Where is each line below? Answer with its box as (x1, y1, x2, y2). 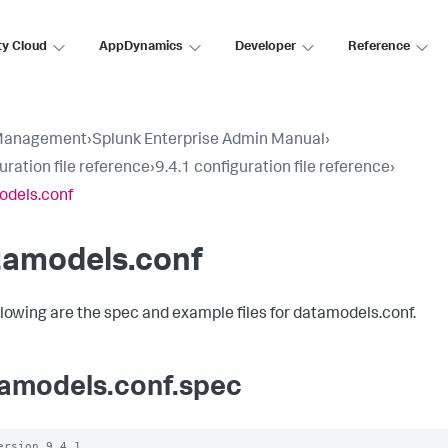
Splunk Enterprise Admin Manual (92, 133, 325, 149)
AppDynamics (99, 40, 183, 54)
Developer (235, 40, 296, 54)
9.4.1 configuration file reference (155, 161, 390, 177)
